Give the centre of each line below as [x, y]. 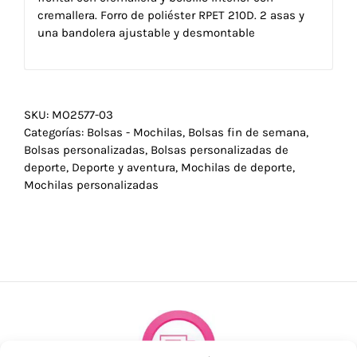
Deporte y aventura [124, 168]
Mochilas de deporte [237, 168]
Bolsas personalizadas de [220, 150]
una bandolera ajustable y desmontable [146, 32]
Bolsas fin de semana [247, 133]
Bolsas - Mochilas [135, 133]
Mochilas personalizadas [91, 185]
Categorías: [55, 133]
